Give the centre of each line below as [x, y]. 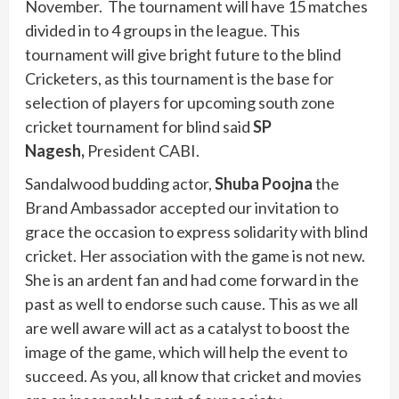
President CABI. [142, 150]
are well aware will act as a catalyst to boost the [187, 327]
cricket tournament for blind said [139, 126]
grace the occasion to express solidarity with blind [196, 231]
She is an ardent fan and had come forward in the [192, 279]
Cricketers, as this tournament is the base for [179, 78]
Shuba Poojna [264, 183]
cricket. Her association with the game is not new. [195, 255]
